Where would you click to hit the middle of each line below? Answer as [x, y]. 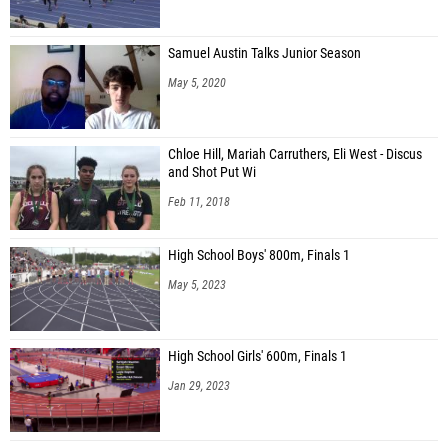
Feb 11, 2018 [199, 202]
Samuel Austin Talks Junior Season [264, 54]
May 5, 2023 [197, 285]
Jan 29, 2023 [199, 386]
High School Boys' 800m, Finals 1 [259, 256]
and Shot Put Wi [212, 173]
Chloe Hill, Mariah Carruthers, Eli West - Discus [295, 155]
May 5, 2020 [197, 83]
